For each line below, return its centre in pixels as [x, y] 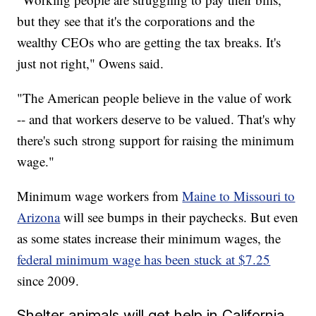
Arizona [39, 217]
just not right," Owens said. [91, 63]
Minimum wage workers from [100, 196]
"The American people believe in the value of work [155, 98]
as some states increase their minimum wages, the [149, 238]
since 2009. [48, 281]
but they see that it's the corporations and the [136, 21]
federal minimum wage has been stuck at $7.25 [144, 260]
